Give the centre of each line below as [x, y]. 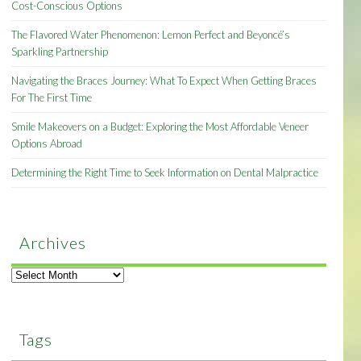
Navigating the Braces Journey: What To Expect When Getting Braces [164, 81]
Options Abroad [47, 144]
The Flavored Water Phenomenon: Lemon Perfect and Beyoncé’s [151, 35]
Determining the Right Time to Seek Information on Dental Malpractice [165, 173]
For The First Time [52, 98]
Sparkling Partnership [60, 52]
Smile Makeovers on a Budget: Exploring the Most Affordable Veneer [160, 127]
